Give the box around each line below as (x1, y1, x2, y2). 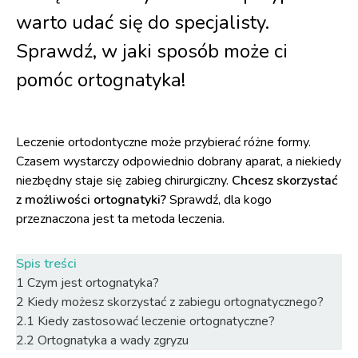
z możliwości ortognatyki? (16, 191, 166, 209)
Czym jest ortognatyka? (27, 274, 159, 292)
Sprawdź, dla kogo (166, 191, 272, 209)
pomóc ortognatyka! (16, 67, 185, 93)
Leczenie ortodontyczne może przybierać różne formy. (16, 133, 311, 151)
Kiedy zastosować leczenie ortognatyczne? (38, 312, 275, 330)
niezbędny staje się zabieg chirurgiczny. (16, 172, 232, 189)
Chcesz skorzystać (232, 172, 337, 189)
